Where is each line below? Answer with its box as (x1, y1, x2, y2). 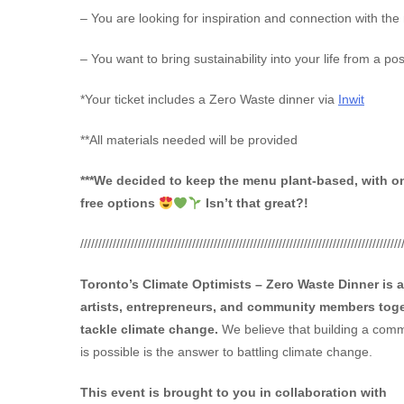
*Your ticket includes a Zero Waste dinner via (80, 92, 338, 107)
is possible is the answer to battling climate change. (80, 344, 372, 360)
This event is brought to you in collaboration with (80, 385, 387, 400)
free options (80, 196, 159, 211)
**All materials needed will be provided (80, 133, 298, 148)
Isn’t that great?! (201, 196, 308, 211)
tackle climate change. (80, 322, 218, 337)
